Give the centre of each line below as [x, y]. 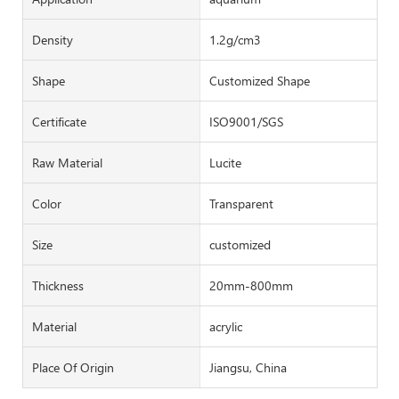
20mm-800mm [251, 285]
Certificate [59, 121]
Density [53, 39]
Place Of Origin [73, 367]
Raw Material [67, 162]
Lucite [225, 162]
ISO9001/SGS [246, 121]
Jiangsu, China [248, 367]
